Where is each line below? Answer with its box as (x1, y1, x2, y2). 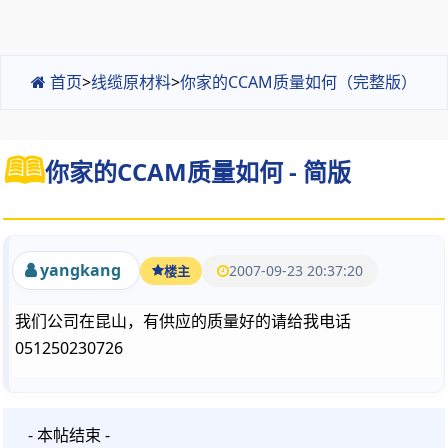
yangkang (36, 259, 121, 281)
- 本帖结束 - (28, 424, 110, 446)
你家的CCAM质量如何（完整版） (180, 71, 417, 93)
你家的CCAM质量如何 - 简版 (45, 154, 351, 188)
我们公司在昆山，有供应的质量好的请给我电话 (15, 310, 351, 332)
